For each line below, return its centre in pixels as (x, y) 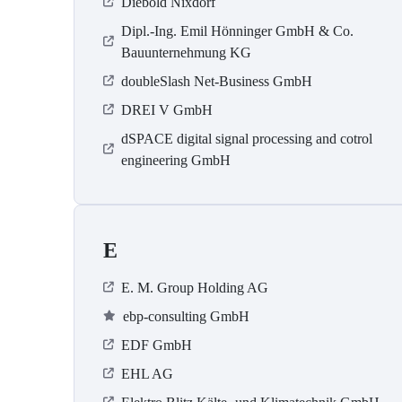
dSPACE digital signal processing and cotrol (247, 139)
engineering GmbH (176, 161)
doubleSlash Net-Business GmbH (217, 82)
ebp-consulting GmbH (186, 317)
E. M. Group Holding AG (195, 288)
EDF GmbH (157, 345)
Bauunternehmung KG (186, 53)
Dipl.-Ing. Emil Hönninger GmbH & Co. (237, 31)
